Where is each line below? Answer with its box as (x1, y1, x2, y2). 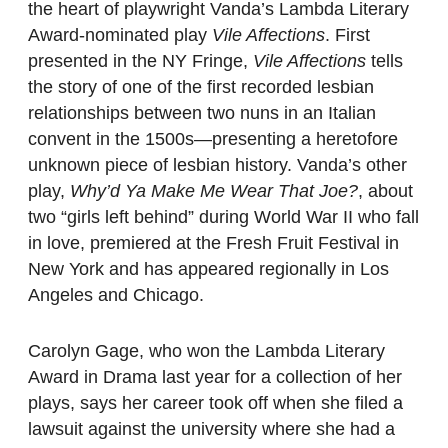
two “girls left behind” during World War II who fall (28, 207, 419, 228)
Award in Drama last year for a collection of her (28, 367, 402, 388)
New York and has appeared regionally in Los (28, 259, 389, 280)
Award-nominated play (28, 25, 212, 46)
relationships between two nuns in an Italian (28, 103, 376, 124)
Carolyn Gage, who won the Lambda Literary (28, 341, 385, 362)
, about (358, 181, 413, 202)
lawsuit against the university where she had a (28, 419, 395, 440)
